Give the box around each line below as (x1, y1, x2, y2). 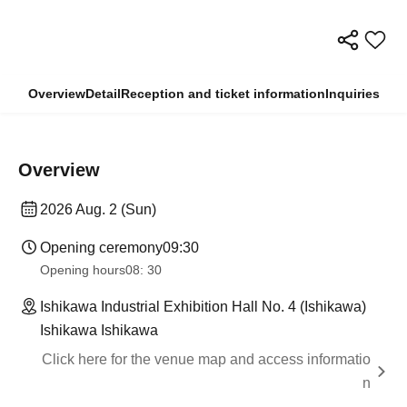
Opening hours (40, 262, 125, 277)
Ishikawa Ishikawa (40, 322, 158, 338)
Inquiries (324, 85, 380, 101)
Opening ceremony (40, 239, 163, 255)
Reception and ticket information (120, 85, 325, 101)
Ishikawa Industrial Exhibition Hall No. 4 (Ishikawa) (40, 298, 366, 314)
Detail (84, 85, 121, 101)
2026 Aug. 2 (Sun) (40, 201, 156, 217)
